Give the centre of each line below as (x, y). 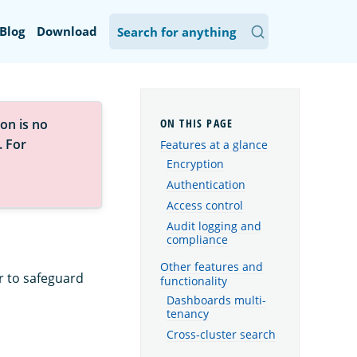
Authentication (206, 185)
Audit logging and (214, 226)
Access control (205, 205)
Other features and (212, 266)
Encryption (195, 165)
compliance (197, 239)
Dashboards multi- (216, 300)
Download (67, 31)
